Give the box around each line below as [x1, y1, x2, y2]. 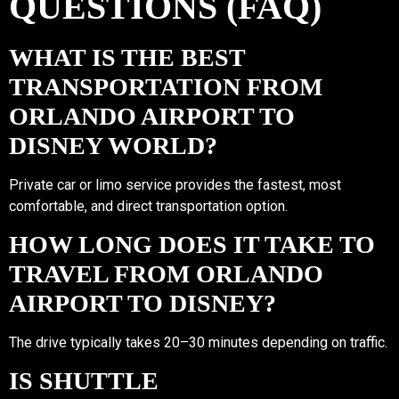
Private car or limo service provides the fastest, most [9, 175, 341, 193]
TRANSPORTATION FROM [9, 71, 322, 101]
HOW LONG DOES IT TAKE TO [9, 229, 375, 258]
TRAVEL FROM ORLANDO [9, 258, 323, 288]
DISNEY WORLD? [9, 130, 217, 159]
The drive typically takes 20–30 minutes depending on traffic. [9, 333, 387, 351]
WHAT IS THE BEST [9, 42, 245, 71]
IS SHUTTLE [9, 366, 159, 395]
